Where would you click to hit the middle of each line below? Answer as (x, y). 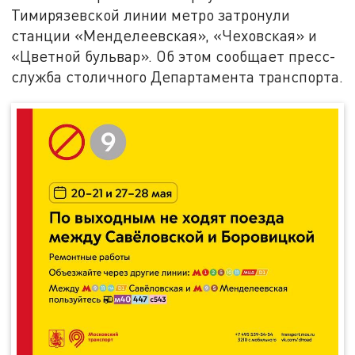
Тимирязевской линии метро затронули (151, 14)
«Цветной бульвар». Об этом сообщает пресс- (174, 55)
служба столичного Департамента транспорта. (177, 76)
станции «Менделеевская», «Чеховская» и (164, 35)
